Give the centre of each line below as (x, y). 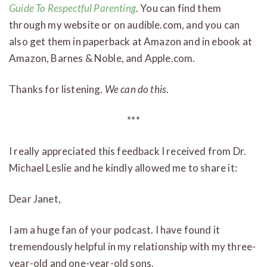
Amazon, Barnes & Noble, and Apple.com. (102, 58)
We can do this (136, 89)
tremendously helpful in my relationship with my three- (133, 246)
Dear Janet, (35, 198)
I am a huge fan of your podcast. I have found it (115, 229)
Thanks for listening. (57, 89)
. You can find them (178, 8)
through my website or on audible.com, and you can (125, 24)
